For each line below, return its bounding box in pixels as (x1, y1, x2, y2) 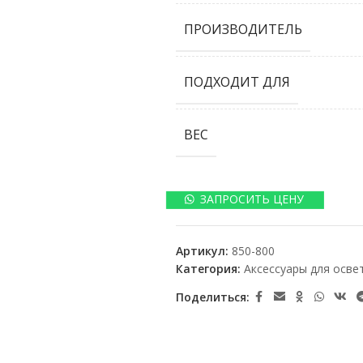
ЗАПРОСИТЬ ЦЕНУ (200, 191, 305, 207)
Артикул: (175, 243, 232, 258)
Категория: (175, 261, 241, 276)
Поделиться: (175, 288, 250, 305)
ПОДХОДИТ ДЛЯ (183, 73, 290, 91)
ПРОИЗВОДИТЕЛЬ (183, 20, 302, 38)
